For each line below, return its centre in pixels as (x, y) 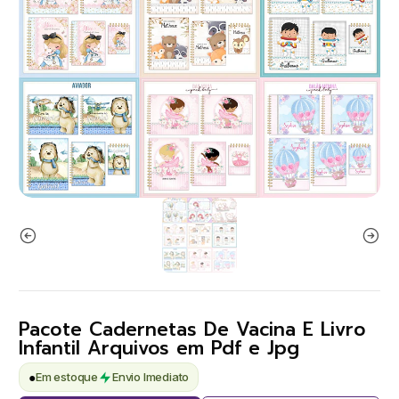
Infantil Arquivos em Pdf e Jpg (159, 348)
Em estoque (67, 377)
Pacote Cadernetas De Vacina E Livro (192, 330)
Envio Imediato (151, 377)
